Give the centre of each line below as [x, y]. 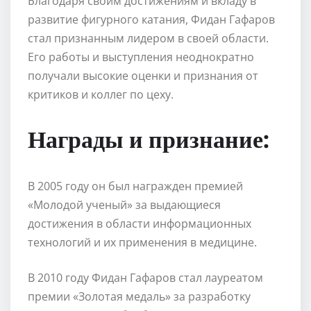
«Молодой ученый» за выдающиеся [124, 204]
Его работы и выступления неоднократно [141, 57]
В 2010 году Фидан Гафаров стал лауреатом [145, 277]
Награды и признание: [149, 138]
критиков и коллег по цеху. [101, 94]
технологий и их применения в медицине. [142, 242]
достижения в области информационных [140, 223]
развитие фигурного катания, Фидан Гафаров [151, 19]
